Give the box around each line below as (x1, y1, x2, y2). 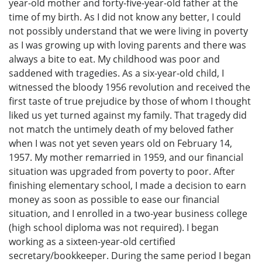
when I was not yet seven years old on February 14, (9, 137, 232, 150)
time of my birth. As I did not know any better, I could (9, 11, 241, 24)
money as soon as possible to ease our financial (9, 193, 219, 206)
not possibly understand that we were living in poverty (9, 25, 248, 38)
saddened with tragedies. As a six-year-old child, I (9, 67, 224, 80)
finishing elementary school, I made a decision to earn (9, 179, 246, 192)
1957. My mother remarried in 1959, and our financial (9, 151, 243, 164)
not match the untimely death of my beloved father (9, 123, 234, 136)
